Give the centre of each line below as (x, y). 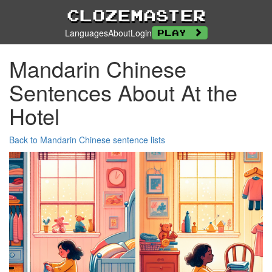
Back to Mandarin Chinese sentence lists (87, 140)
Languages (86, 33)
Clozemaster (136, 15)
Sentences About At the (123, 92)
